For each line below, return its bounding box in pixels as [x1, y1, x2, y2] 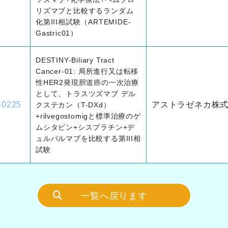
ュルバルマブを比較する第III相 [36, 134, 141, 142]
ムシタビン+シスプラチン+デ [36, 123, 135, 131]
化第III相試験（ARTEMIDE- [36, 18, 131, 26]
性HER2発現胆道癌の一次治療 [36, 78, 139, 87]
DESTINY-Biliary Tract [36, 56, 115, 64]
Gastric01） [36, 29, 78, 37]
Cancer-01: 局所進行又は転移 [36, 67, 139, 75]
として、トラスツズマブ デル [36, 90, 136, 98]
